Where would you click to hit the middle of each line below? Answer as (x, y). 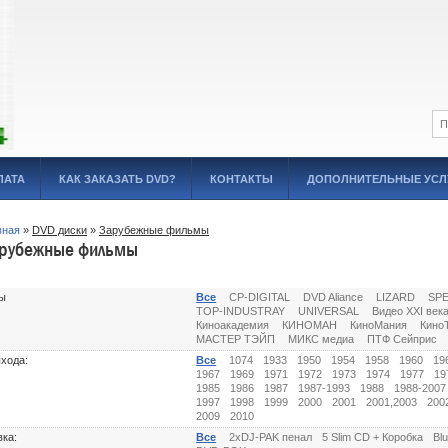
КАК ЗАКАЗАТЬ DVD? (117, 179)
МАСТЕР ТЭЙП (236, 339)
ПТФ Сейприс (402, 339)
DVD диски (59, 230)
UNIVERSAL (329, 311)
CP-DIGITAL (260, 297)
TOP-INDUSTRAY (241, 311)
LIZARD (396, 297)
